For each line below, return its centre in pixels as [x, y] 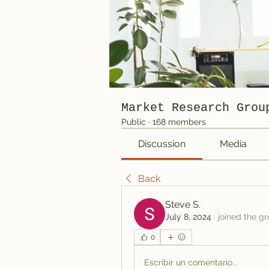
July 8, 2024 [188, 217]
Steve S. [183, 204]
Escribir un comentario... [191, 262]
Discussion [162, 144]
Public [134, 122]
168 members [179, 122]
